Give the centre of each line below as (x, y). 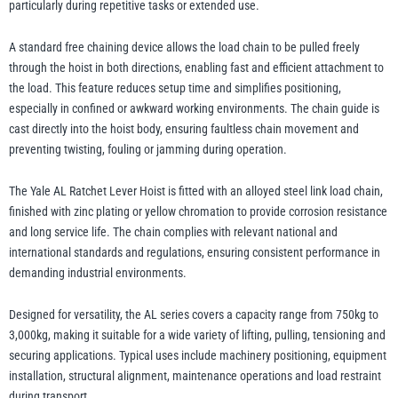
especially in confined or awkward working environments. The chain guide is (194, 109)
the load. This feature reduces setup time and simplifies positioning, (175, 88)
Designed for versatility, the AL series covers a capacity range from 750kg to (194, 315)
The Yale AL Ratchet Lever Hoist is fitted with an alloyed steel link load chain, (196, 191)
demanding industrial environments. (98, 273)
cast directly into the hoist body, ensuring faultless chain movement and (184, 129)
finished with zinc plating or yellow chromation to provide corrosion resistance (198, 212)
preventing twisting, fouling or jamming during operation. (148, 150)
